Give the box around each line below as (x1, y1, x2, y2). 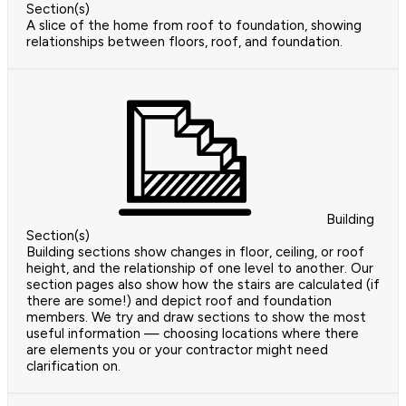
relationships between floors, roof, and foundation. (26, 34, 343, 51)
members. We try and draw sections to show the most (26, 309, 366, 326)
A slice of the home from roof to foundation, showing (26, 17, 362, 34)
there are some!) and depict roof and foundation (26, 293, 332, 310)
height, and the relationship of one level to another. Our (26, 260, 373, 277)
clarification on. (26, 358, 121, 375)
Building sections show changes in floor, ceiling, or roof (26, 244, 364, 261)
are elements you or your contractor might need (26, 342, 328, 359)
